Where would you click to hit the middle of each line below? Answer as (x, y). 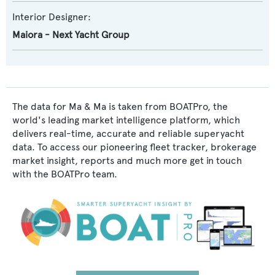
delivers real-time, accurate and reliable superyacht (128, 134)
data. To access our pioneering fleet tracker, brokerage (134, 147)
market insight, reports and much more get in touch (127, 161)
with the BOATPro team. (65, 174)
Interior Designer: (52, 17)
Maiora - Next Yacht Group (71, 35)
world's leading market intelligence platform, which (126, 120)
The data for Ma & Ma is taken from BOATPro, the (120, 107)
